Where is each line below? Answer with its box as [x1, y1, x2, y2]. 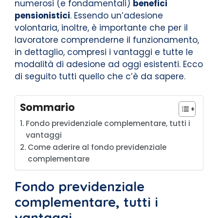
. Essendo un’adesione [70, 10, 163, 21]
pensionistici [15, 10, 70, 21]
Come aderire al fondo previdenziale [28, 142, 167, 152]
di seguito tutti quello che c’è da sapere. [15, 71, 185, 82]
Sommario [20, 100, 75, 114]
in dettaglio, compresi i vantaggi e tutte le [15, 46, 193, 58]
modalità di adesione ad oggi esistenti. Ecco [15, 58, 203, 70]
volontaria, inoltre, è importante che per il [15, 22, 188, 34]
